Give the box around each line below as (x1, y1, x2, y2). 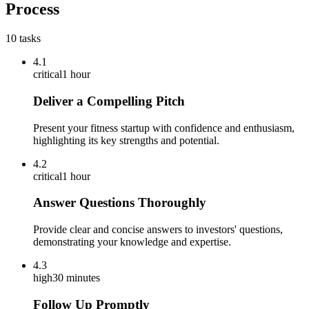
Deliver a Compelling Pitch (33, 93, 185, 108)
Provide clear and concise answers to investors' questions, (33, 223, 283, 236)
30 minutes (52, 272, 100, 284)
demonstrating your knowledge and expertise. (33, 236, 231, 248)
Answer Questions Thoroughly (33, 195, 206, 210)
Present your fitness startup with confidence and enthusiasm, (33, 121, 295, 134)
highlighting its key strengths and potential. (33, 134, 219, 146)
